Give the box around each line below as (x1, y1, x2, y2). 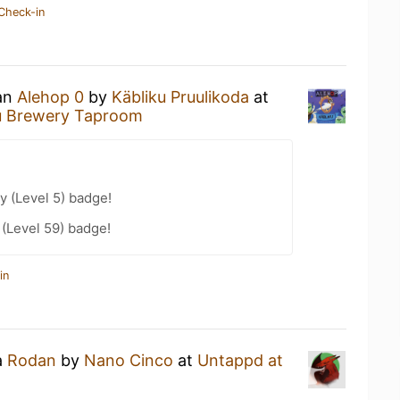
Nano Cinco (84, 351, 173, 370)
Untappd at (197, 351, 283, 370)
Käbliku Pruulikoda (112, 87, 249, 106)
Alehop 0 (17, 87, 84, 106)
